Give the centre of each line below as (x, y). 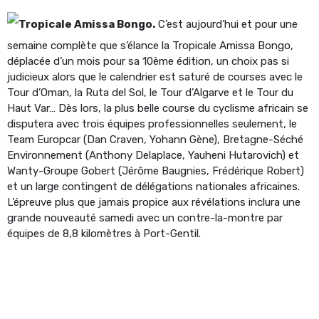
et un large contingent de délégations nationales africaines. (153, 186)
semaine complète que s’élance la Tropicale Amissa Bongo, (150, 45)
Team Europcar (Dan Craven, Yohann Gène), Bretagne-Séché (155, 139)
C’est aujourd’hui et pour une (226, 24)
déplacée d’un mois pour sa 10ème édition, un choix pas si (148, 61)
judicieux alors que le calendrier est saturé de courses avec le (155, 77)
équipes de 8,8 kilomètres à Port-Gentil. (104, 233)
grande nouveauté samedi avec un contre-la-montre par (145, 218)
